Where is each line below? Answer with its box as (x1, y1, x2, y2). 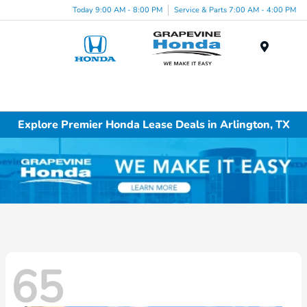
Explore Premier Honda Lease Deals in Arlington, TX (17, 116, 290, 132)
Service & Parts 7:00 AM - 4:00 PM (174, 4, 296, 15)
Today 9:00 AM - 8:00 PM (73, 4, 162, 15)
